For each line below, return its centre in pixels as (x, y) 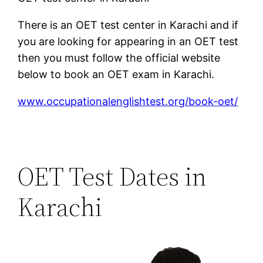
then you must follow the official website (119, 58)
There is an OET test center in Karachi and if (128, 25)
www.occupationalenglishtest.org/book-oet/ (128, 101)
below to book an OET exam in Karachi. (116, 74)
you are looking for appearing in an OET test (128, 41)
